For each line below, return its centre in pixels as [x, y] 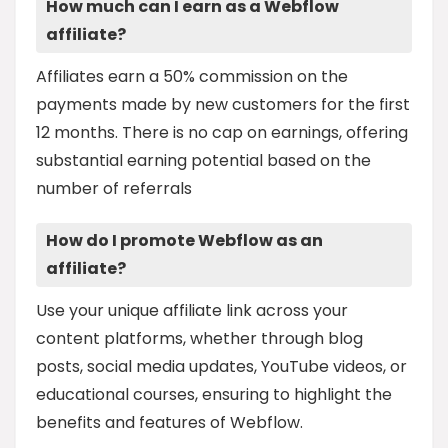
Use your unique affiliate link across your [192, 310]
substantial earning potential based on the [203, 160]
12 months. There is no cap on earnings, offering [222, 132]
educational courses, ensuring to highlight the [214, 394]
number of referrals [114, 188]
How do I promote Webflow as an [184, 240]
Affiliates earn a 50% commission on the [192, 76]
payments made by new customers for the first [223, 104]
